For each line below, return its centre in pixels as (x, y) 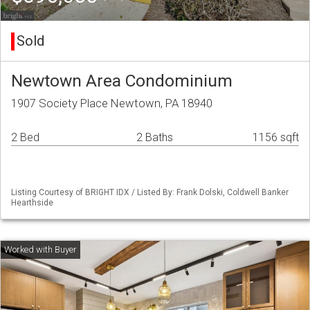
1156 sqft (276, 138)
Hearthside (32, 203)
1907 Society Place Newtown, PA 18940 (112, 103)
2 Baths (155, 138)
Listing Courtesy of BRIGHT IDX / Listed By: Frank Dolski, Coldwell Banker (150, 193)
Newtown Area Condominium (122, 81)
